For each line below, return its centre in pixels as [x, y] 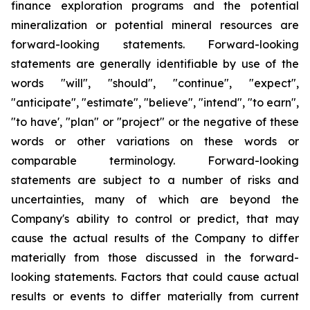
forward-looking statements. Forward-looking [155, 45]
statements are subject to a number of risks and [155, 180]
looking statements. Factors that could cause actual [155, 277]
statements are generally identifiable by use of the [155, 64]
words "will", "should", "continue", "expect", [155, 83]
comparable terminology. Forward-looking [155, 161]
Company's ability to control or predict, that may [155, 219]
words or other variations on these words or [155, 142]
